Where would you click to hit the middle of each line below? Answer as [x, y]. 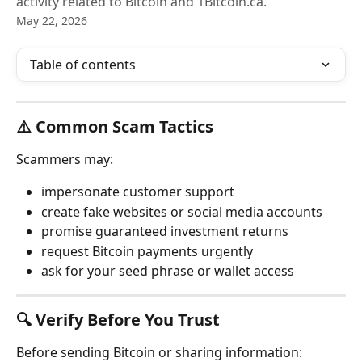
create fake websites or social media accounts [182, 211]
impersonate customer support [138, 192]
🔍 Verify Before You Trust [118, 319]
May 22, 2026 [52, 21]
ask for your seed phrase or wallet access [168, 271]
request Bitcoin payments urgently [147, 251]
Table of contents [83, 65]
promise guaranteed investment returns [165, 232]
